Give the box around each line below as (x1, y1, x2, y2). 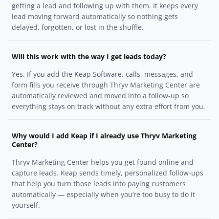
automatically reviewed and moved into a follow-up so (12, 91, 189, 101)
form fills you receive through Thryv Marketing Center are (12, 80, 200, 90)
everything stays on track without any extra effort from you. (12, 102, 205, 111)
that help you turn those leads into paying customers (12, 179, 186, 189)
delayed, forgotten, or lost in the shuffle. (12, 22, 144, 32)
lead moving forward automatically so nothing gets (12, 12, 178, 22)
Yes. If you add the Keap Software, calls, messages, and (12, 69, 193, 79)
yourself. (12, 200, 40, 210)
